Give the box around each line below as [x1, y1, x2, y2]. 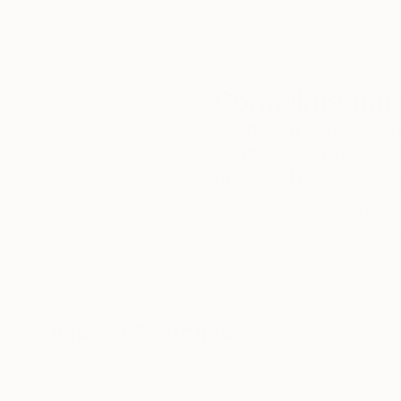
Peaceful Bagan [64, 356, 173, 375]
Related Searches [50, 320, 232, 346]
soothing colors [201, 356, 309, 375]
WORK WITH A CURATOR [228, 202, 391, 218]
